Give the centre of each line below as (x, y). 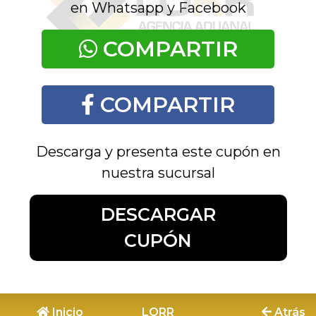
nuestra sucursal (158, 173)
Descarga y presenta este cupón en (158, 152)
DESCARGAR (158, 214)
